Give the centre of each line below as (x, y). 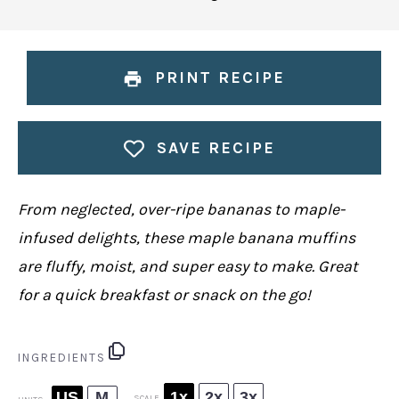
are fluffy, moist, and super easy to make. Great (187, 266)
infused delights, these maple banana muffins (186, 237)
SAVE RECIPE (212, 147)
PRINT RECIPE (217, 77)
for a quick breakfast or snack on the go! (164, 294)
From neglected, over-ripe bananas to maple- (181, 209)
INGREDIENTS (61, 358)
